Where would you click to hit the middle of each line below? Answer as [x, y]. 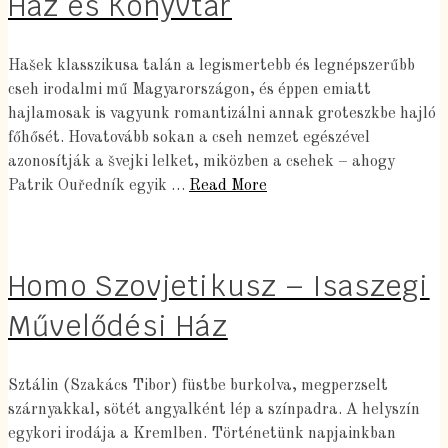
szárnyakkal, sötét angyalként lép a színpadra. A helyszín [214, 410]
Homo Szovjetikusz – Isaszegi [219, 286]
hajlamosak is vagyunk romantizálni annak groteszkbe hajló [222, 114]
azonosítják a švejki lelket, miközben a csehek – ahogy [201, 162]
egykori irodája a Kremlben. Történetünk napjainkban [202, 434]
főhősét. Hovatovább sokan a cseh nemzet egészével [189, 138]
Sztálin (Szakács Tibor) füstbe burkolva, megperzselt [198, 386]
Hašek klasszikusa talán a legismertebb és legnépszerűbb [211, 66]
